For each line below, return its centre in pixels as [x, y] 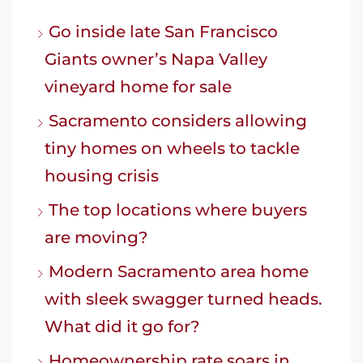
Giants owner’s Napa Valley [156, 59]
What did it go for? [122, 326]
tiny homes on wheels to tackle [172, 148]
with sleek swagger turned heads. [184, 299]
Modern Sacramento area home [179, 271]
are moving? [96, 237]
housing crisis [102, 175]
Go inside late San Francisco [163, 31]
